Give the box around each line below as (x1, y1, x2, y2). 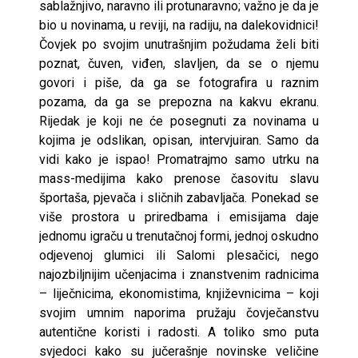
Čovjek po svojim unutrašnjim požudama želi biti (39, 36, 319, 52)
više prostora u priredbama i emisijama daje (39, 209, 319, 225)
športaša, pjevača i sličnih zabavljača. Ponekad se (39, 189, 319, 205)
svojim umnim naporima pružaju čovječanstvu (39, 304, 319, 320)
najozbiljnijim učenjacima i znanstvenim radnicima (39, 266, 319, 282)
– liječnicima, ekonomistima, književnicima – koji (39, 285, 319, 301)
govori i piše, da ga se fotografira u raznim (39, 74, 319, 90)
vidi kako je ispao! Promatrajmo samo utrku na (39, 151, 319, 167)
